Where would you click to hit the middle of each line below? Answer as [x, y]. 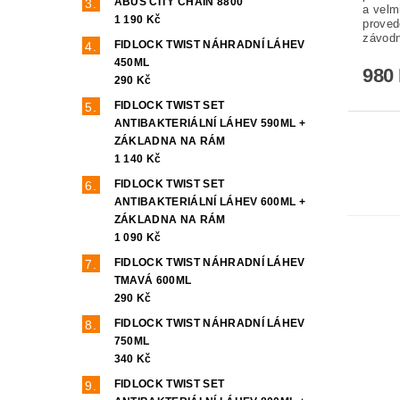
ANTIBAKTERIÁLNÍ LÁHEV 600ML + [210, 202]
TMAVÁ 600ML [153, 280]
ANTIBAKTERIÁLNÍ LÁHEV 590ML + [210, 123]
